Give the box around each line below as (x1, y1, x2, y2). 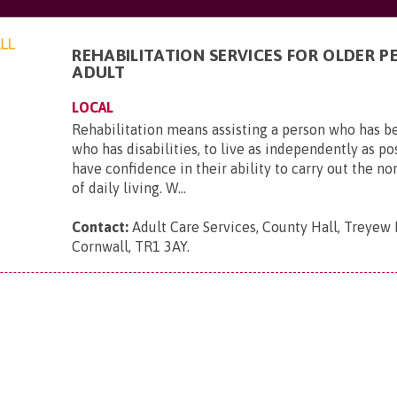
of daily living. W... (72, 180, 187, 196)
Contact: (72, 219, 129, 235)
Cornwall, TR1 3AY (72, 238, 188, 254)
